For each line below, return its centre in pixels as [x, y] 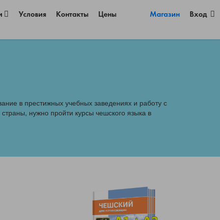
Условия [33, 15]
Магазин [165, 15]
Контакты [72, 15]
